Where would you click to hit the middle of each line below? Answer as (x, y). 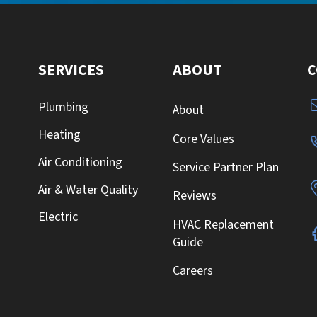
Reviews (195, 196)
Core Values (203, 139)
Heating (59, 135)
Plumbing (63, 108)
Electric (58, 217)
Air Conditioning (80, 162)
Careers (193, 271)
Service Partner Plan (226, 167)
